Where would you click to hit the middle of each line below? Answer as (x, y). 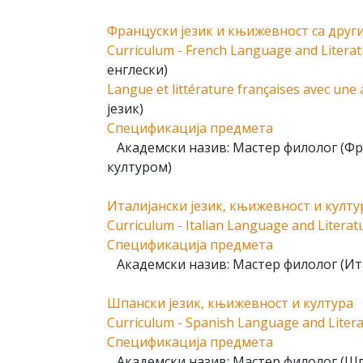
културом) (139, 167)
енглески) (137, 70)
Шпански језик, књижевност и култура (230, 303)
